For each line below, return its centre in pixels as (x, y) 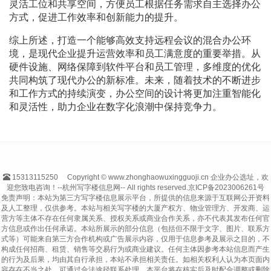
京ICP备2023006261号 (226, 188)
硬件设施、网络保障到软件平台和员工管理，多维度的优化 (135, 67)
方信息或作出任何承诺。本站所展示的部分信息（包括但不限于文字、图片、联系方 (135, 229)
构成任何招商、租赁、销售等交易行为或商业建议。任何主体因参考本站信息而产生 (135, 250)
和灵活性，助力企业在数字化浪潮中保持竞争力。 (116, 107)
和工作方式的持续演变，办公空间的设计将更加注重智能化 (135, 94)
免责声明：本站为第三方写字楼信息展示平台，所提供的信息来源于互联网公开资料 (135, 198)
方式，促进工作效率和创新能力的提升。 (96, 18)
